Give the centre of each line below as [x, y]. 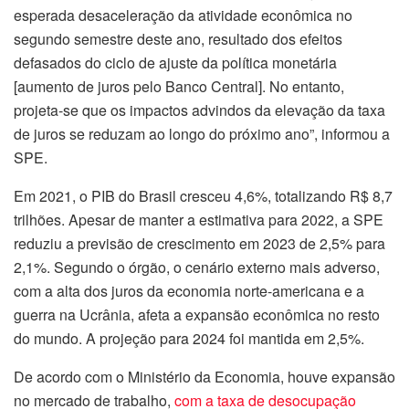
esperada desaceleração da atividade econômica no [183, 15]
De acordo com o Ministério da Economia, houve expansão [204, 376]
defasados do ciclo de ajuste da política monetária [175, 62]
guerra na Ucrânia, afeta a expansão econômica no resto [197, 314]
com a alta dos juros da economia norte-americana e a [189, 290]
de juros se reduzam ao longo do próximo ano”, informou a [202, 133]
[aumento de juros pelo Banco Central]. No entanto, [179, 86]
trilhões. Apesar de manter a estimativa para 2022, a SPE [199, 219]
